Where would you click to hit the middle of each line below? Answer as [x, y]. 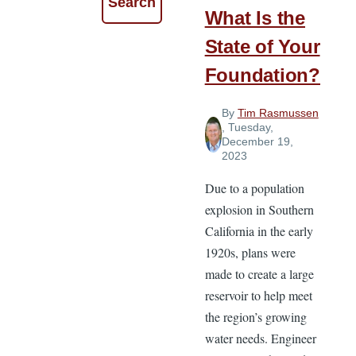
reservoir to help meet [258, 296]
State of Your [262, 47]
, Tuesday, [247, 128]
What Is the [255, 18]
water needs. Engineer [260, 339]
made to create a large [259, 274]
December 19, [257, 142]
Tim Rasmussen [278, 113]
